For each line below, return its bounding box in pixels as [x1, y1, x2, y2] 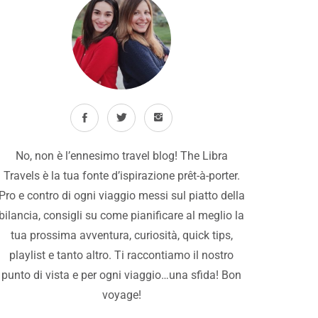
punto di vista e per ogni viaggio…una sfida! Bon [1, 268, 242, 282]
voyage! [102, 287, 141, 302]
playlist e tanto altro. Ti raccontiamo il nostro [9, 248, 234, 262]
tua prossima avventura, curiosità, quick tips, [10, 228, 233, 242]
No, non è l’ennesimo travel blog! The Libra [15, 148, 228, 163]
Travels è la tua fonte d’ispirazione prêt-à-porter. [3, 168, 240, 182]
